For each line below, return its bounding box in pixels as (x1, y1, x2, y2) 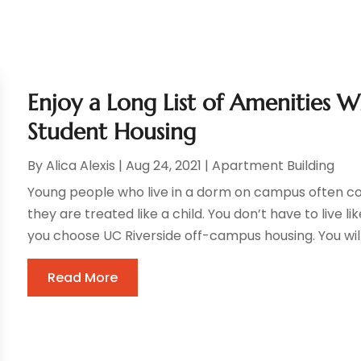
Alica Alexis (46, 156, 116, 175)
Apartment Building (212, 156, 335, 175)
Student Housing (27, 117, 197, 146)
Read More (48, 268, 118, 287)
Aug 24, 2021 (126, 156, 202, 175)
